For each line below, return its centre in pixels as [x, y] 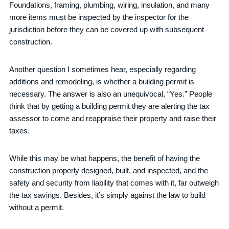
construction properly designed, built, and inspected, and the [109, 170]
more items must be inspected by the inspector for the [99, 17]
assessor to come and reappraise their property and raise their [113, 118]
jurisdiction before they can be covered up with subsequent [107, 29]
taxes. [20, 131]
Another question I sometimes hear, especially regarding [103, 69]
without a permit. [37, 207]
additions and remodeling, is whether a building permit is [102, 82]
